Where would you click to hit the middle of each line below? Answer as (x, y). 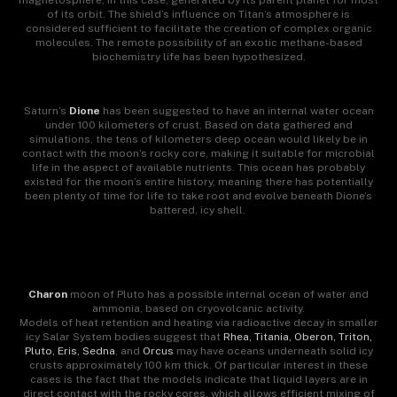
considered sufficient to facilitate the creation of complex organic (198, 29)
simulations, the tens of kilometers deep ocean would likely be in (198, 139)
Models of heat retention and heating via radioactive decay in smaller (198, 323)
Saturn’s (46, 110)
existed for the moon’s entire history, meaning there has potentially (198, 181)
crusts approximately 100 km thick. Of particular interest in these (198, 366)
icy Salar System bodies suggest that (124, 337)
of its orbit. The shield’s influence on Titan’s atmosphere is (198, 15)
